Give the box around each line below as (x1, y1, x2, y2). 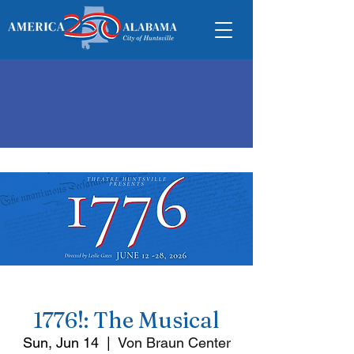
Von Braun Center (117, 334, 231, 351)
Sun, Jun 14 (22, 334, 99, 351)
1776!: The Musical (33, 307, 220, 333)
